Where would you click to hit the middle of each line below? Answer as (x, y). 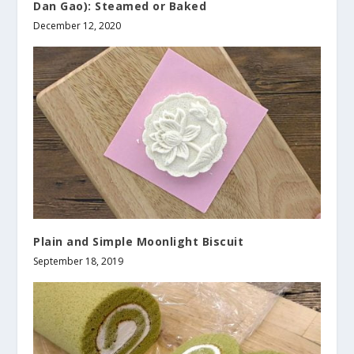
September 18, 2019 (79, 262)
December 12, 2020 (77, 25)
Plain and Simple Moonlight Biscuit (139, 242)
